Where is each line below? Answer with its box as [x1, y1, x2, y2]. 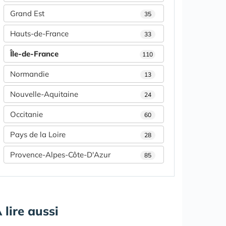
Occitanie [10, 109, 43, 119]
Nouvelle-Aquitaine [10, 89, 78, 99]
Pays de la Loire [10, 129, 66, 139]
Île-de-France [10, 48, 59, 59]
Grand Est [10, 8, 44, 18]
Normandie [10, 69, 49, 79]
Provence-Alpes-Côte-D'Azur [10, 149, 110, 159]
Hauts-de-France [10, 28, 69, 38]
